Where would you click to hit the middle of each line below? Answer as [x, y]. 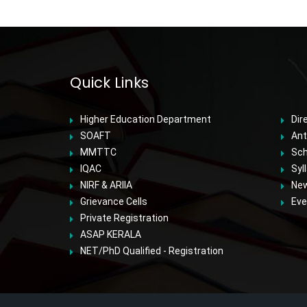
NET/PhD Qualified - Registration [152, 250]
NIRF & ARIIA [106, 185]
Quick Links [109, 82]
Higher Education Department [146, 119]
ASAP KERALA [111, 234]
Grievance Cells [114, 201]
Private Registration [124, 218]
